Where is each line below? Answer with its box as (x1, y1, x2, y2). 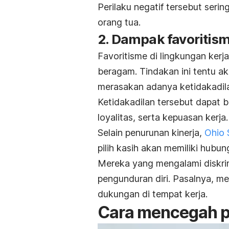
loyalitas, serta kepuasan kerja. (98, 111, 228, 123)
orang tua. (98, 16, 141, 28)
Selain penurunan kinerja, (98, 127, 204, 138)
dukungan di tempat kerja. (98, 188, 208, 199)
